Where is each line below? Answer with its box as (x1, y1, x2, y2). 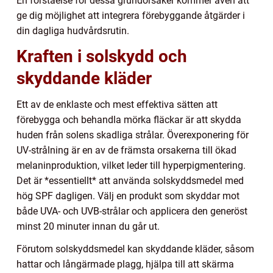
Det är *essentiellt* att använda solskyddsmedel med (16, 174, 244, 186)
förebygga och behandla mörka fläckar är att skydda (16, 113, 241, 126)
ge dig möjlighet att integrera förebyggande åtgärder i (16, 9, 245, 21)
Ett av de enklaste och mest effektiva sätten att (16, 98, 218, 110)
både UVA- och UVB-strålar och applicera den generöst (16, 205, 247, 217)
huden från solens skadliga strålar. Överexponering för (16, 129, 249, 141)
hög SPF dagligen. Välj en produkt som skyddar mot (16, 190, 239, 202)
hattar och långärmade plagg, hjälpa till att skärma (16, 258, 234, 270)
